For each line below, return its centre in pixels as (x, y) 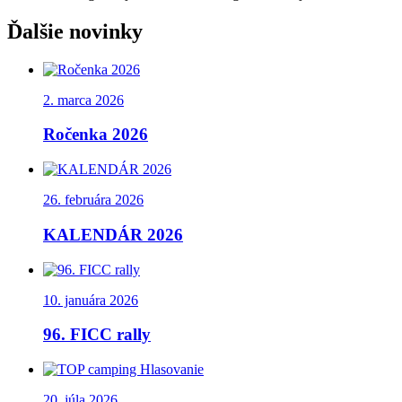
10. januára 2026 (91, 300)
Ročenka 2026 (96, 135)
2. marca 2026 (83, 100)
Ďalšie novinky (75, 31)
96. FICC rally (97, 335)
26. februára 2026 (93, 200)
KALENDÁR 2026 (113, 234)
